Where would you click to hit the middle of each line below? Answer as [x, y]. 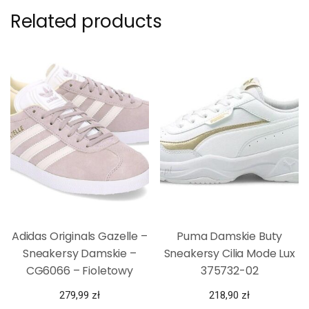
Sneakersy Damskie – [79, 254]
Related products [86, 22]
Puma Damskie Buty [230, 237]
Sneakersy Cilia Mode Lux [229, 254]
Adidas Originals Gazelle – [79, 237]
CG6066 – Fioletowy [79, 271]
